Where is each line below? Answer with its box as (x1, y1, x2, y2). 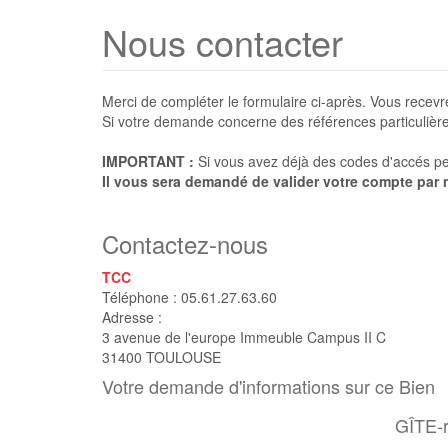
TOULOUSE (146, 347, 221, 367)
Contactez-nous (102, 226, 268, 261)
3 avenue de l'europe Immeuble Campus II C (102, 327, 386, 347)
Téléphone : (102, 287, 181, 307)
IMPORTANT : (102, 151, 194, 171)
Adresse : (102, 307, 162, 327)
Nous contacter (102, 16, 343, 67)
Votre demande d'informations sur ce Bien (102, 373, 435, 399)
